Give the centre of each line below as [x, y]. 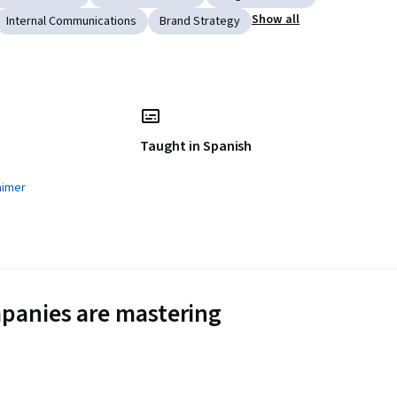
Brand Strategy [200, 22]
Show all [276, 20]
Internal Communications [71, 22]
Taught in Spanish [196, 147]
